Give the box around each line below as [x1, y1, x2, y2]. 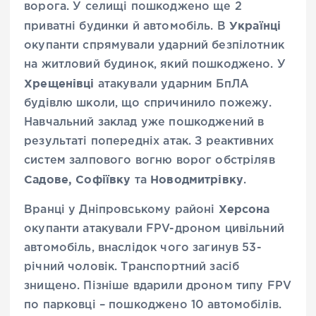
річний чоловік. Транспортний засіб [24, 262, 240, 273]
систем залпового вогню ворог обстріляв [24, 155, 275, 166]
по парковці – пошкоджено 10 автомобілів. [24, 300, 282, 311]
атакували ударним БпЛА [94, 79, 250, 90]
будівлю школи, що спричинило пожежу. [24, 98, 272, 109]
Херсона [218, 202, 270, 216]
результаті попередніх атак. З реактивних [24, 136, 274, 147]
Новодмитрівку [150, 173, 244, 186]
